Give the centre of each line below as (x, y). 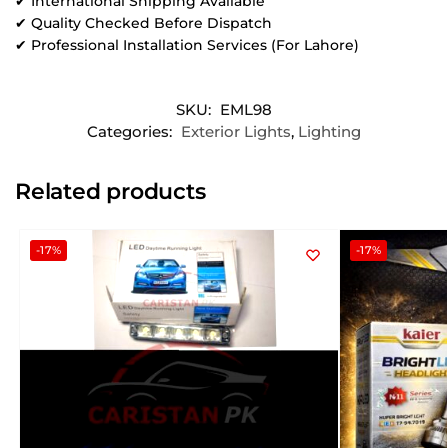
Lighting (329, 132)
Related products (110, 192)
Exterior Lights (236, 132)
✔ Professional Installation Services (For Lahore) (187, 45)
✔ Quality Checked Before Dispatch (143, 23)
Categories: (131, 132)
